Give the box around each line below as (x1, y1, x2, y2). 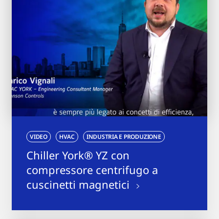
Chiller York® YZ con (26, 147, 130, 162)
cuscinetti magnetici (26, 176, 132, 192)
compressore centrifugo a (26, 162, 158, 177)
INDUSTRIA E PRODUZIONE (86, 132, 161, 141)
